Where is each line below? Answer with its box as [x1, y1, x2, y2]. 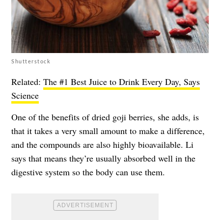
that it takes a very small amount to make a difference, [11, 124, 205, 137]
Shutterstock [11, 57, 51, 64]
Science [11, 89, 39, 101]
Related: [11, 75, 43, 87]
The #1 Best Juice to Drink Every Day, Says [43, 75, 200, 87]
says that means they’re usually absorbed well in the [11, 152, 195, 164]
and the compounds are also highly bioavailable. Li [11, 138, 193, 150]
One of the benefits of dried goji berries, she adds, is [11, 110, 199, 123]
